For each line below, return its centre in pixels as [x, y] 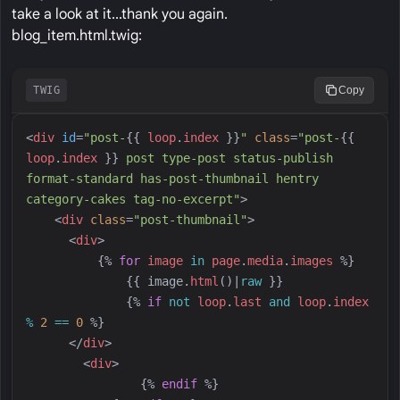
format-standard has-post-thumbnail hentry [172, 178]
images [312, 260]
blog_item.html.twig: [77, 35]
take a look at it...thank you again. [120, 14]
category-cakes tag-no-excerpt [129, 199]
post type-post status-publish [226, 158]
